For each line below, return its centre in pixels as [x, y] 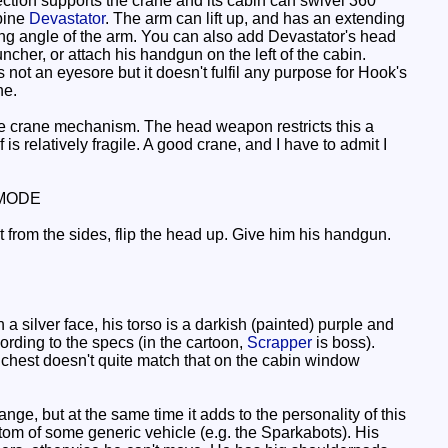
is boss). [343, 342]
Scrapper [279, 342]
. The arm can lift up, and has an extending [255, 18]
